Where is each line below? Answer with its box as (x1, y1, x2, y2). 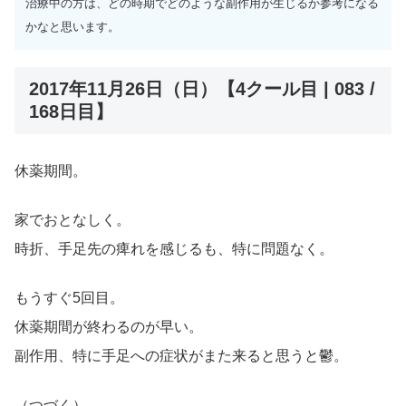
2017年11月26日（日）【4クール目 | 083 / (29, 78, 375, 99)
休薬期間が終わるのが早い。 (14, 319, 203, 335)
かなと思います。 (25, 20, 120, 34)
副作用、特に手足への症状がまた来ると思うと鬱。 (14, 348, 348, 364)
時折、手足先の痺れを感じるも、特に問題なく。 (14, 241, 333, 257)
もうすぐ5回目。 (14, 290, 124, 306)
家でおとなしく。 (14, 212, 130, 228)
